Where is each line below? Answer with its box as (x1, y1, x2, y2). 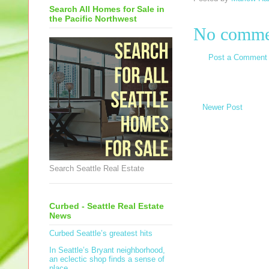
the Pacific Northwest (49, 14, 137, 24)
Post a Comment (208, 53, 267, 62)
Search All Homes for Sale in (49, 4, 165, 14)
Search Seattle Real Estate (49, 164, 144, 174)
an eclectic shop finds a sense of (49, 255, 165, 264)
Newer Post (202, 102, 243, 112)
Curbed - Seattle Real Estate (49, 201, 164, 211)
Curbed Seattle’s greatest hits (49, 229, 153, 238)
